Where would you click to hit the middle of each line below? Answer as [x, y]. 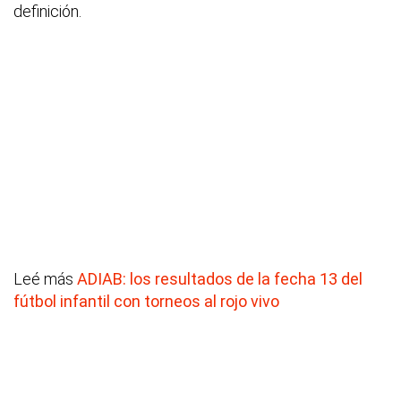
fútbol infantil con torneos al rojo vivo [146, 302]
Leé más [45, 279]
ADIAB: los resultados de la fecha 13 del [220, 279]
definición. [47, 12]
